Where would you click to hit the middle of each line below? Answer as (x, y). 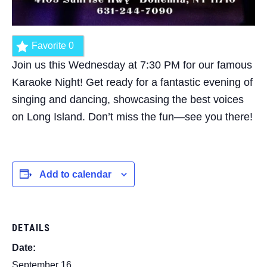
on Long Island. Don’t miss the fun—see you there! (132, 117)
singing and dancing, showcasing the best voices (128, 99)
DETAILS (31, 228)
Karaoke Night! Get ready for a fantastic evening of (132, 82)
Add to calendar (75, 175)
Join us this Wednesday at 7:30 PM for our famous (132, 65)
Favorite (50, 45)
